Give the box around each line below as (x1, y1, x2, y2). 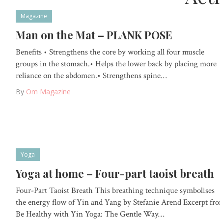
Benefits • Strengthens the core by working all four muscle (16, 46, 204, 57)
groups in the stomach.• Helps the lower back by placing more (16, 58, 217, 69)
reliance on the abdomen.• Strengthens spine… (16, 70, 167, 81)
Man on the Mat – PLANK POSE (16, 27, 172, 42)
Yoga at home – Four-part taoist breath (16, 166, 214, 181)
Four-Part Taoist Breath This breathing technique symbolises (16, 185, 215, 196)
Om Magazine (26, 86, 71, 96)
